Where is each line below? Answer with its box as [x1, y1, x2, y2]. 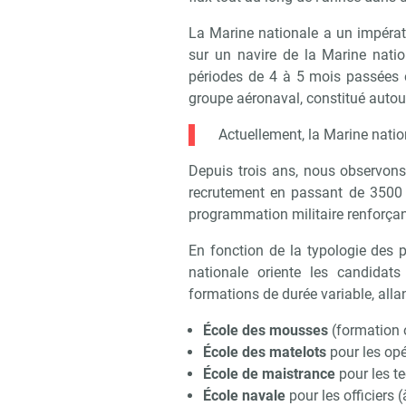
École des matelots [202, 343, 326, 362]
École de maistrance [202, 365, 335, 383]
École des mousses [202, 322, 328, 340]
